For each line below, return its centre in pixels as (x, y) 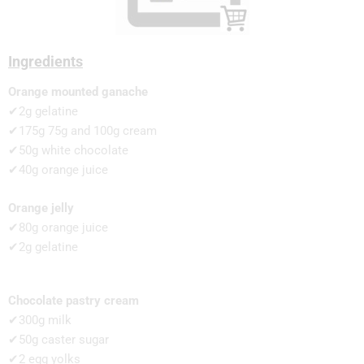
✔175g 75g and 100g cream (82, 131)
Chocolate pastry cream (74, 301)
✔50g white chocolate (68, 150)
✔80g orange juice (58, 227)
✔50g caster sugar (58, 340)
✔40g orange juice (58, 170)
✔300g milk (40, 320)
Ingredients (45, 61)
